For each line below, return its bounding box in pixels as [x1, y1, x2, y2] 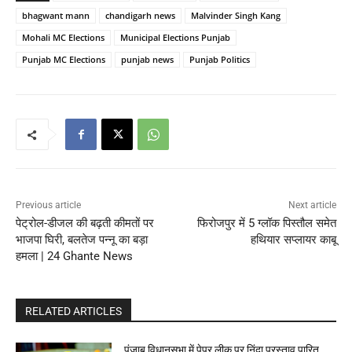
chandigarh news [105, 9, 175, 22]
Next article [288, 200, 336, 211]
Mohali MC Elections [22, 31, 104, 44]
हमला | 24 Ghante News [16, 249, 133, 264]
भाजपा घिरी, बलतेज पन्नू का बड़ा [16, 233, 148, 247]
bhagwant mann [22, 9, 90, 22]
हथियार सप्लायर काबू [250, 233, 336, 247]
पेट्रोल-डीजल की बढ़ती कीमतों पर [16, 216, 154, 231]
